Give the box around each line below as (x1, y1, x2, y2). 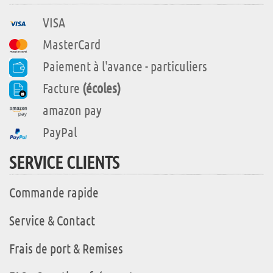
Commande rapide (9, 184, 99, 200)
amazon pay (43, 102, 102, 118)
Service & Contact (9, 212, 95, 229)
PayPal (43, 124, 77, 140)
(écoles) (82, 80, 121, 96)
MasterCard (43, 36, 101, 52)
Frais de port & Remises (9, 240, 123, 257)
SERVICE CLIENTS (9, 151, 119, 173)
